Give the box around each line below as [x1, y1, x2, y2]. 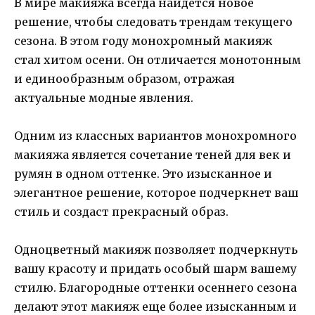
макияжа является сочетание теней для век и [14, 148, 291, 162]
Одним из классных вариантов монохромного [14, 129, 297, 143]
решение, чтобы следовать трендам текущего [14, 15, 292, 30]
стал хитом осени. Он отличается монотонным [14, 53, 301, 67]
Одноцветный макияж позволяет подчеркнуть [14, 243, 297, 257]
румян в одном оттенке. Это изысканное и [14, 167, 272, 181]
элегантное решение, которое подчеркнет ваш [14, 186, 299, 200]
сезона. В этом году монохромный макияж [14, 34, 272, 49]
